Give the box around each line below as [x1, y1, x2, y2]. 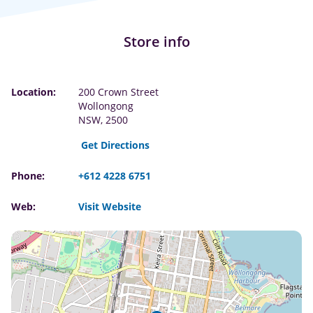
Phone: [11, 168, 45, 182]
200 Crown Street [78, 85, 159, 99]
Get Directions [81, 138, 150, 152]
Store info [123, 31, 190, 51]
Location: [11, 85, 56, 99]
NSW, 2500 [78, 112, 128, 126]
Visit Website [78, 199, 141, 213]
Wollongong [78, 99, 133, 112]
